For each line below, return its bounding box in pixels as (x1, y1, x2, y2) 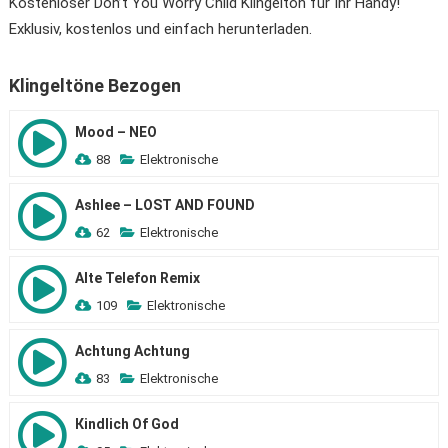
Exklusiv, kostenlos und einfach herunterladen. (8, 20, 312, 38)
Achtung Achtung (74, 343, 190, 359)
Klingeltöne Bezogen (8, 75, 181, 96)
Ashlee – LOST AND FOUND (74, 197, 255, 213)
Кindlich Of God (74, 416, 179, 432)
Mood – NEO (74, 124, 157, 140)
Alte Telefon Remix (74, 270, 200, 286)
